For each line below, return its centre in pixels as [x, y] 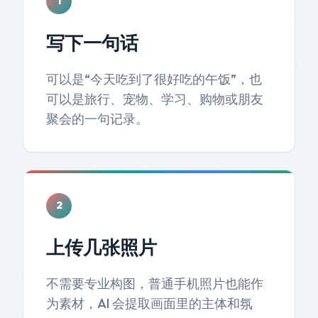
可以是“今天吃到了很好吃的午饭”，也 [154, 79]
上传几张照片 [102, 247]
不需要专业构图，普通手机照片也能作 [155, 283]
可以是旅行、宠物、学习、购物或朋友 [155, 99]
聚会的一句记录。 [97, 119]
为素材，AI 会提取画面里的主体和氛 [149, 303]
